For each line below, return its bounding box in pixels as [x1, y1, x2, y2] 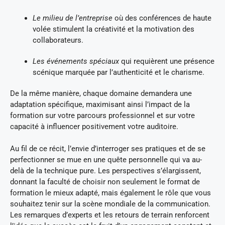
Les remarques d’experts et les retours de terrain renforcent [10, 210, 209, 220]
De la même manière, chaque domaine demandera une [10, 88, 192, 98]
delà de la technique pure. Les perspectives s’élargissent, [10, 166, 201, 176]
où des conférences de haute [113, 13, 211, 23]
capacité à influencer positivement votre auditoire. [10, 122, 178, 131]
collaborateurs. [33, 35, 83, 45]
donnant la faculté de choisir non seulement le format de [10, 177, 200, 187]
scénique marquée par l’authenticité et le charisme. [33, 67, 204, 77]
